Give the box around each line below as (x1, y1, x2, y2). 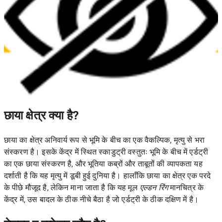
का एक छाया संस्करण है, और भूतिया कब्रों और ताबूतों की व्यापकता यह (4, 159, 203, 169)
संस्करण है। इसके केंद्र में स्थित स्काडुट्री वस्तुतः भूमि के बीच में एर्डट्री (4, 147, 209, 157)
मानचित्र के (167, 183, 204, 193)
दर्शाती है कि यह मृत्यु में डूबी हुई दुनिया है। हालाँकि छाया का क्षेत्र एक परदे (4, 171, 211, 181)
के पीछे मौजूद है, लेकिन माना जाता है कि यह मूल (4, 183, 140, 193)
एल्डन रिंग (139, 183, 168, 193)
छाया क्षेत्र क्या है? (4, 109, 79, 123)
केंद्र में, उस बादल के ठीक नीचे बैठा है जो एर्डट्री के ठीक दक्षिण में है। (4, 195, 199, 205)
